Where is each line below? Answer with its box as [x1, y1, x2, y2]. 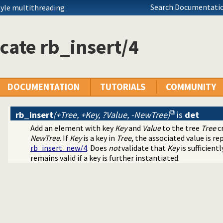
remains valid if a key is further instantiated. [30, 153, 180, 163]
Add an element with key [30, 123, 115, 133]
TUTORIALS [100, 81, 145, 93]
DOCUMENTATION [7, 81, 80, 93]
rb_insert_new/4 [30, 143, 87, 153]
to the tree [161, 123, 201, 133]
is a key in [82, 133, 116, 143]
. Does [87, 143, 109, 153]
